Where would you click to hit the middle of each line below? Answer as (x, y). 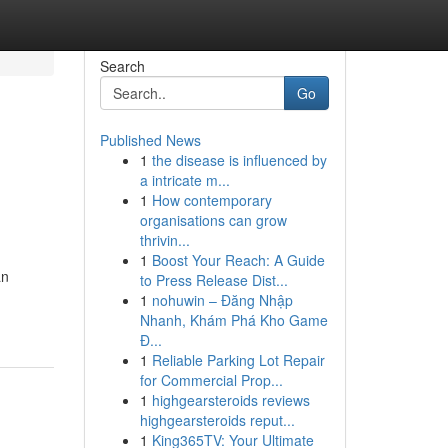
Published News (150, 140)
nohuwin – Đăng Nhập (222, 300)
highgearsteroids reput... (217, 420)
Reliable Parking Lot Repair (238, 360)
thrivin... (164, 240)
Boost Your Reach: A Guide (238, 260)
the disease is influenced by (239, 160)
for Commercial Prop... (211, 380)
